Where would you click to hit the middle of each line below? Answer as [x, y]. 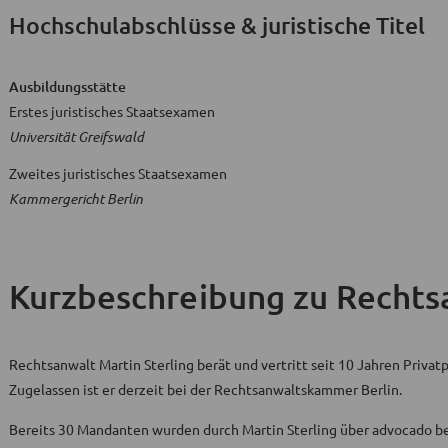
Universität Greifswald [76, 137]
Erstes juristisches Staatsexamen [112, 111]
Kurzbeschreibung [147, 296]
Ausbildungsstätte [67, 87]
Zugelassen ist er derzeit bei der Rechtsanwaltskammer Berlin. [205, 389]
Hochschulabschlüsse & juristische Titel [217, 25]
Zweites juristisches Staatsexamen [118, 173]
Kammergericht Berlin [76, 199]
